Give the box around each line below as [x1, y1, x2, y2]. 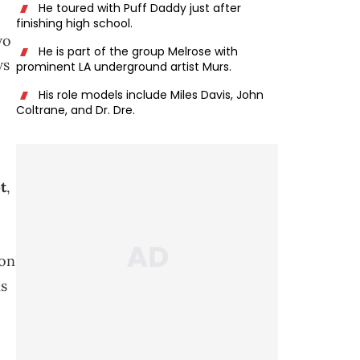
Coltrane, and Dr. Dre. [16, 102, 135, 118]
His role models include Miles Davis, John [35, 87, 264, 103]
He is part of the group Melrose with [35, 43, 238, 59]
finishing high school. [16, 15, 133, 31]
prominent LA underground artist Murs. [16, 59, 231, 75]
